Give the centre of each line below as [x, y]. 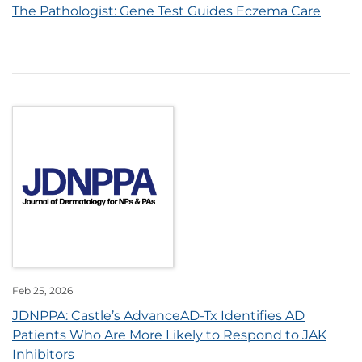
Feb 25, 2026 [42, 291]
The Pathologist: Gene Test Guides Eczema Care [166, 11]
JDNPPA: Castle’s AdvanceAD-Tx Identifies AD [158, 316]
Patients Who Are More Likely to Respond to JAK [169, 335]
